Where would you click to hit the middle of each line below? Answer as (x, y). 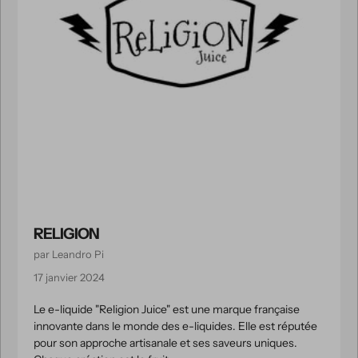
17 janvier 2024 (69, 277)
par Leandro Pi (69, 254)
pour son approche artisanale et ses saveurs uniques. (165, 343)
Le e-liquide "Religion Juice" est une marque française (167, 309)
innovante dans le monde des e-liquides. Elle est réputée (175, 326)
